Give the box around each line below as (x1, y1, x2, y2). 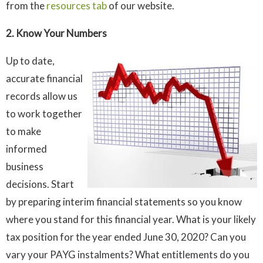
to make (6, 125, 41, 138)
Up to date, (6, 55, 55, 68)
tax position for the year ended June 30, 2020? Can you (6, 231, 246, 244)
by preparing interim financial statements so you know (6, 195, 242, 208)
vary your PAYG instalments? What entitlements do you (6, 248, 249, 261)
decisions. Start (6, 178, 74, 191)
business (6, 160, 43, 173)
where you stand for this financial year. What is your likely (6, 213, 256, 226)
